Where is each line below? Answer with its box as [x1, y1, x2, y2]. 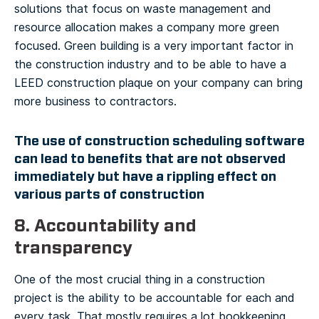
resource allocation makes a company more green [14, 19, 279, 36]
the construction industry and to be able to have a [14, 56, 286, 73]
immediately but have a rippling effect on [14, 167, 276, 185]
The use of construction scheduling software [14, 132, 305, 150]
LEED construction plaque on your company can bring [14, 74, 303, 91]
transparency [14, 236, 132, 259]
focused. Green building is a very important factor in [14, 37, 293, 54]
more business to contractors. [14, 93, 177, 110]
